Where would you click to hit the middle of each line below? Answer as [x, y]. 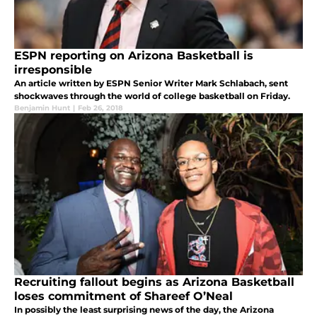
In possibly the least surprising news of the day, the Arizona [144, 309]
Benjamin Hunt [42, 108]
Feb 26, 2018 [100, 108]
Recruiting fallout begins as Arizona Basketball [154, 282]
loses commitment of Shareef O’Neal [123, 296]
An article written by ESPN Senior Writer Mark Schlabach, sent [151, 83]
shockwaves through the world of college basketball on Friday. [152, 96]
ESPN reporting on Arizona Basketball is [134, 55]
